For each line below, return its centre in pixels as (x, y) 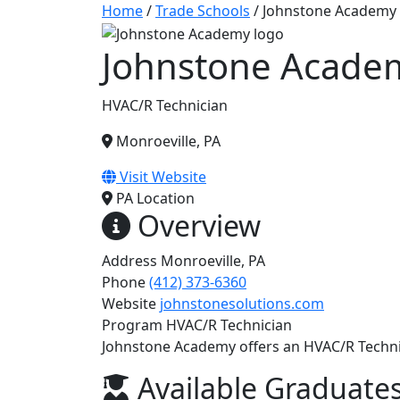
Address (129, 260)
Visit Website (161, 176)
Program (132, 325)
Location (166, 198)
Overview (196, 225)
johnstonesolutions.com (242, 303)
